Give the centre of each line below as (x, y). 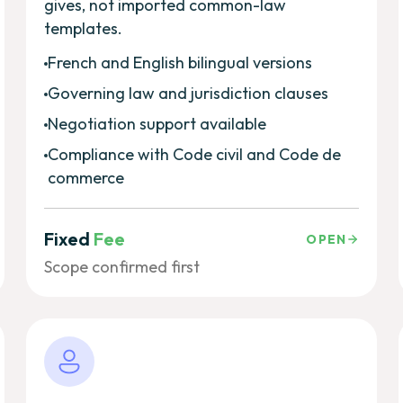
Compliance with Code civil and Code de (195, 154)
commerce (86, 177)
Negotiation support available (157, 123)
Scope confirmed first (122, 266)
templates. (84, 28)
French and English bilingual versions (180, 62)
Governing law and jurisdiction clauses (188, 93)
